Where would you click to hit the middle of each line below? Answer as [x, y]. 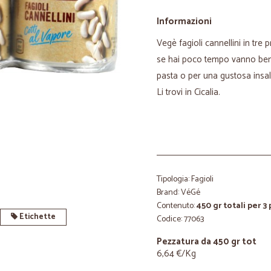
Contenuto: [177, 206]
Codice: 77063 [180, 219]
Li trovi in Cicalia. [190, 92]
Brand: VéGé [178, 193]
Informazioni [184, 21]
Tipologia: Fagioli [185, 179]
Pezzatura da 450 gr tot [207, 242]
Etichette [36, 217]
